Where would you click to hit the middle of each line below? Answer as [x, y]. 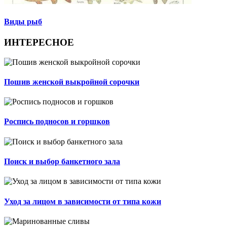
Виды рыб [23, 21]
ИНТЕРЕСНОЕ [39, 42]
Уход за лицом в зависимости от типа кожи [83, 201]
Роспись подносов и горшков [57, 122]
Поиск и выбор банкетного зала [62, 161]
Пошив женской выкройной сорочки [72, 82]
